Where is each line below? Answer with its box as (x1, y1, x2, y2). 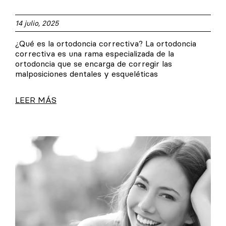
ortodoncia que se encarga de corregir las (15, 58, 172, 69)
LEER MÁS (15, 94, 56, 105)
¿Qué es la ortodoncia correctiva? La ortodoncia (15, 38, 196, 48)
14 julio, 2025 (15, 18, 59, 28)
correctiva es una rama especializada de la (15, 48, 174, 59)
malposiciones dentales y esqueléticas (15, 68, 158, 79)
